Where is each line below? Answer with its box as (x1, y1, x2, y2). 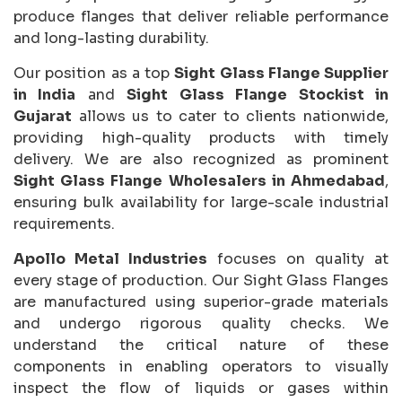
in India (13, 84, 76, 104)
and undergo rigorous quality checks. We (13, 313, 389, 333)
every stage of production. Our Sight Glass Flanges (13, 270, 389, 290)
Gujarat (13, 106, 72, 126)
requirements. (13, 214, 115, 233)
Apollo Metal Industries (13, 249, 207, 268)
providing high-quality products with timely (13, 127, 389, 147)
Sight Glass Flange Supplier (174, 63, 389, 83)
